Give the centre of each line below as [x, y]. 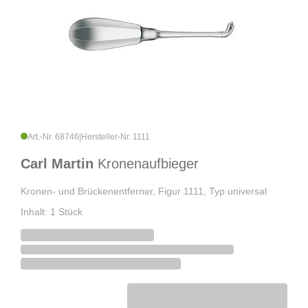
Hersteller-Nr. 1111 [115, 137]
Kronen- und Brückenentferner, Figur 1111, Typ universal [144, 191]
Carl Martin [59, 164]
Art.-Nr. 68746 [53, 137]
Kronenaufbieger [148, 164]
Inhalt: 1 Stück [52, 212]
